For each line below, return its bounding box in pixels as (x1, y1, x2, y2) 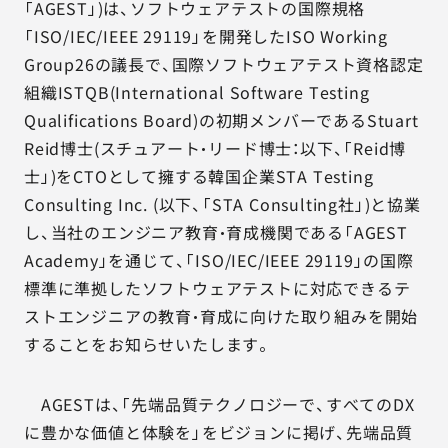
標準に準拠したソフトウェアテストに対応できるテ (24, 276, 411, 300)
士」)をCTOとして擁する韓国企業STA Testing (24, 164, 374, 188)
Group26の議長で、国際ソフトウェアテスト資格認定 (24, 52, 424, 76)
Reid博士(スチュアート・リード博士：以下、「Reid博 (24, 136, 407, 160)
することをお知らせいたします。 (24, 332, 273, 356)
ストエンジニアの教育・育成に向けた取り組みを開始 (24, 304, 419, 328)
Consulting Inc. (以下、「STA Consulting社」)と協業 (24, 192, 421, 216)
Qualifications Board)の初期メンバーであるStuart (24, 108, 419, 132)
